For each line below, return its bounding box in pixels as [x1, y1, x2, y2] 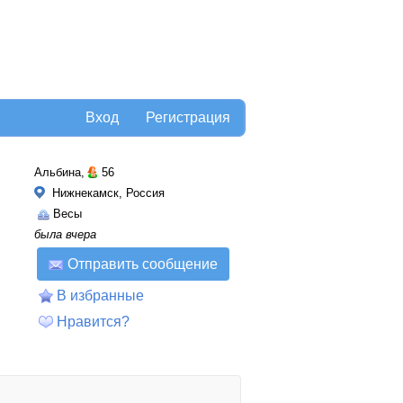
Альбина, [34, 166, 85, 179]
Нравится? [57, 314, 130, 329]
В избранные [57, 288, 144, 303]
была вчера [34, 228, 96, 241]
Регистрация [146, 110, 230, 125]
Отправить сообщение [67, 256, 218, 272]
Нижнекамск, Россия [49, 186, 165, 200]
